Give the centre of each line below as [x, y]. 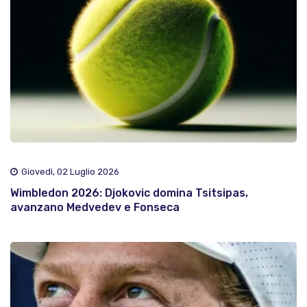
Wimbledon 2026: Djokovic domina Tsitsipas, [129, 193]
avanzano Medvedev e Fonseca [95, 208]
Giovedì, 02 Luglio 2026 [70, 172]
